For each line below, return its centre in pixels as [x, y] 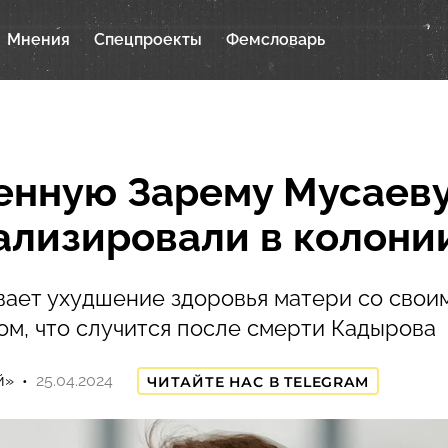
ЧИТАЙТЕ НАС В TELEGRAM [258, 382]
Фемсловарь [275, 39]
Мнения [38, 39]
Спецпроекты [148, 39]
